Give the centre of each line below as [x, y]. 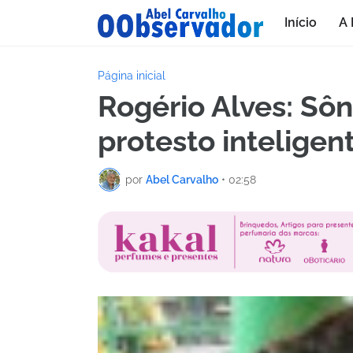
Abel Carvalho [182, 179]
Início [300, 22]
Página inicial [132, 76]
